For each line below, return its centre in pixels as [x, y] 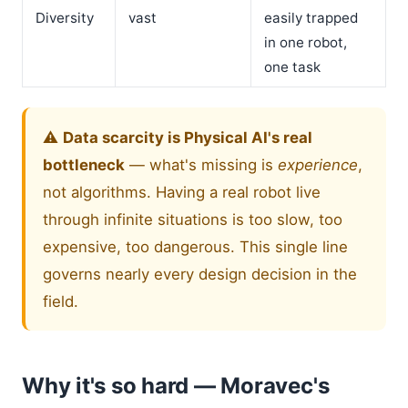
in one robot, [305, 42]
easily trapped [311, 17]
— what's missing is [202, 164]
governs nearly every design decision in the [200, 274]
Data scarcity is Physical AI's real [188, 137]
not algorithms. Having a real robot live [182, 192]
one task [292, 66]
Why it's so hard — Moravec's [176, 385]
